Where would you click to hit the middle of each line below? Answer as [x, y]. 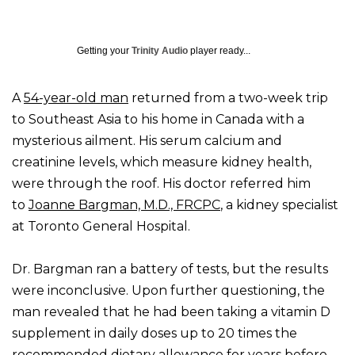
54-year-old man [76, 98]
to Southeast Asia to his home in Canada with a [158, 120]
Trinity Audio [160, 50]
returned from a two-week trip [228, 98]
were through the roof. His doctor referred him [161, 184]
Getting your [104, 50]
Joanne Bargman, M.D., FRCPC [124, 205]
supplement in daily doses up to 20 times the [155, 334]
